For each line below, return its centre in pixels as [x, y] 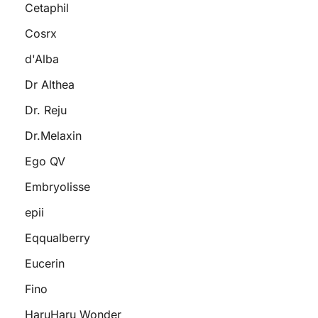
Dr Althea [50, 84]
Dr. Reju [46, 110]
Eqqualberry [57, 238]
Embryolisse [57, 187]
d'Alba [42, 59]
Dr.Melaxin [53, 136]
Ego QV [45, 161]
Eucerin [45, 263]
